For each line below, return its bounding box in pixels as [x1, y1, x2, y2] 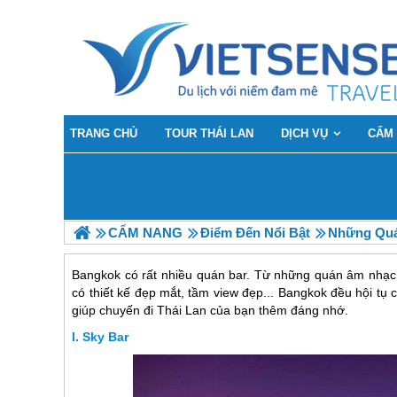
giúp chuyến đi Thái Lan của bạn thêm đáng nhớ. [72, 303, 349, 318]
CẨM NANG [108, 225, 183, 240]
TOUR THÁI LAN [165, 127, 253, 140]
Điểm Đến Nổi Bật [200, 225, 310, 240]
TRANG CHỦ [70, 127, 137, 140]
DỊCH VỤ [281, 127, 328, 140]
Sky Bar [82, 330, 129, 345]
